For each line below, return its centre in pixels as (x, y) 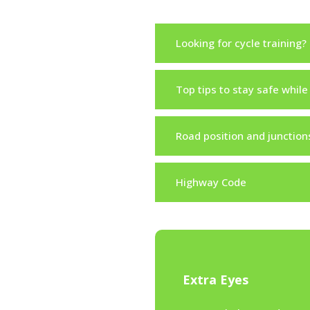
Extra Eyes (215, 280)
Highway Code (211, 182)
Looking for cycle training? (241, 43)
